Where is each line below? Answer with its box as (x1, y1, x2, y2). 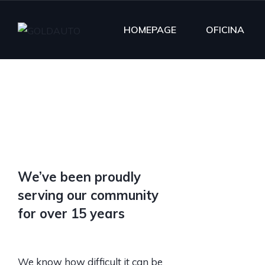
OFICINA (206, 23, 244, 35)
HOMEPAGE (124, 23, 176, 35)
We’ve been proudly (18, 169, 141, 185)
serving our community (18, 187, 159, 203)
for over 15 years (18, 205, 125, 222)
